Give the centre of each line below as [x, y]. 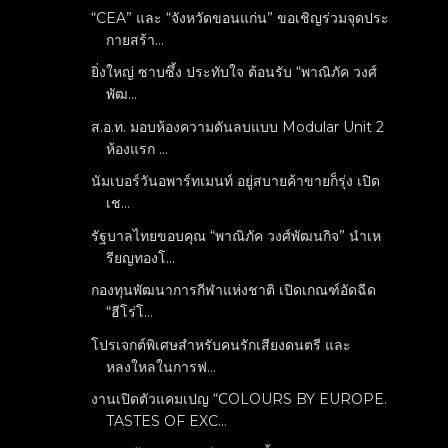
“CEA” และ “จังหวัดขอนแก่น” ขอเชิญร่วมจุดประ [240, 17]
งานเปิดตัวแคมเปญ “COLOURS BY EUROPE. [239, 399]
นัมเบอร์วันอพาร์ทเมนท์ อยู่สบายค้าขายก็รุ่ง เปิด [236, 181]
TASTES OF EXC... [167, 421]
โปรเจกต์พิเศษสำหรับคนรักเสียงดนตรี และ [221, 344]
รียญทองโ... [141, 257]
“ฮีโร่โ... [130, 312]
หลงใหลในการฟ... [161, 366]
